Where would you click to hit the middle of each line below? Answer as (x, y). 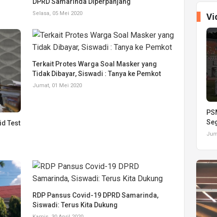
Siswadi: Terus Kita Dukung (75, 205)
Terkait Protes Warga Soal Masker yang (95, 64)
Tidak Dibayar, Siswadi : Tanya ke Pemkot (97, 73)
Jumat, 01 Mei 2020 (57, 85)
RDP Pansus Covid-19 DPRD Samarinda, (96, 195)
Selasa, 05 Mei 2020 (58, 13)
